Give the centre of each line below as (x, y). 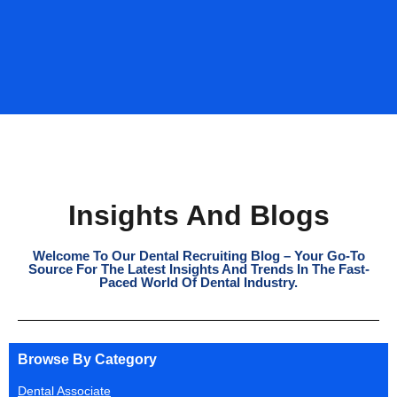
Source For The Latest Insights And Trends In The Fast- (198, 269)
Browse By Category (87, 359)
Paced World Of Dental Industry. (198, 282)
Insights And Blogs (198, 215)
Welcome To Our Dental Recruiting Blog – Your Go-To (198, 255)
